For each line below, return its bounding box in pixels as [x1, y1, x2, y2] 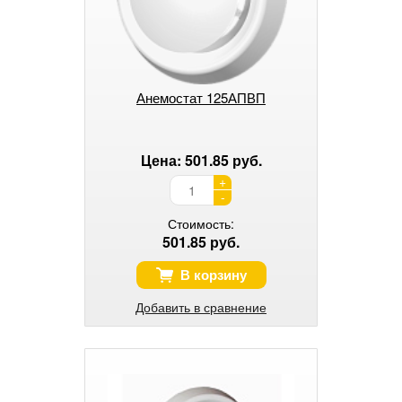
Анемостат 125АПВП [136, 87, 266, 107]
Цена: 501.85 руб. [140, 149, 262, 170]
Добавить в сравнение [135, 297, 267, 316]
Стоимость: [168, 214, 234, 232]
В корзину [179, 264, 247, 284]
